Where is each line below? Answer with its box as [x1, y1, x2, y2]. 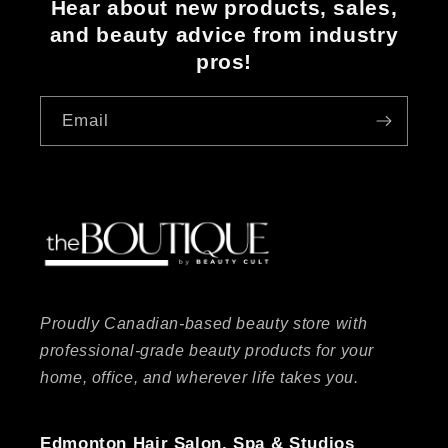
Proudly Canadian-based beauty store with [40, 314, 368, 332]
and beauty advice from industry [49, 23, 399, 47]
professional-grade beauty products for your [40, 341, 375, 359]
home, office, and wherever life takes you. [40, 368, 359, 386]
